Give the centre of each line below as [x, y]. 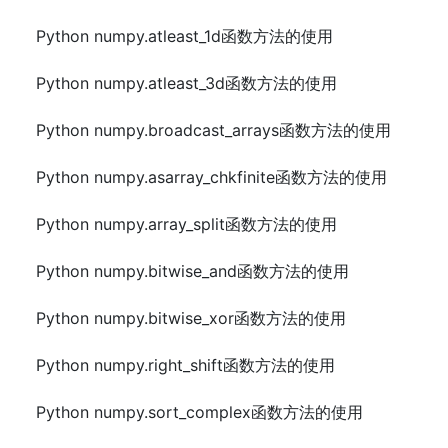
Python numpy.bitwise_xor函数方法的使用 [191, 318]
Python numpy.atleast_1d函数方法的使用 [184, 36]
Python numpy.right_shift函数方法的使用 [185, 365]
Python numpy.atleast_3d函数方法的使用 [186, 83]
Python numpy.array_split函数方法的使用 [186, 224]
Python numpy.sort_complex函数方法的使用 [199, 412]
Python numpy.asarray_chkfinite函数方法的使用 [211, 177]
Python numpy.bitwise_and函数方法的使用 [192, 271]
